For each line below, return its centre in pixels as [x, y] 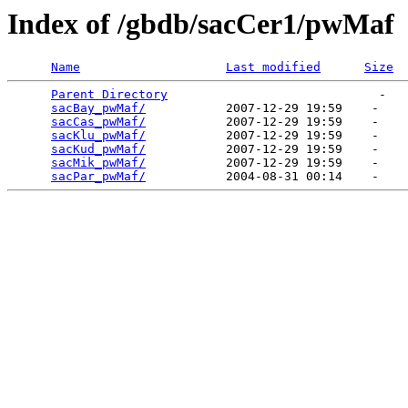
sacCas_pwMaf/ [98, 122]
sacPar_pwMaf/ [98, 177]
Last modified [273, 67]
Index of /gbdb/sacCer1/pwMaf [201, 24]
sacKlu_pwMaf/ [98, 136]
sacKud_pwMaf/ [98, 149]
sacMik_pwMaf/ [98, 163]
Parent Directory [109, 95]
